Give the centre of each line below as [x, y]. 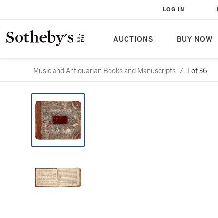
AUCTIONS [133, 40]
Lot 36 [197, 71]
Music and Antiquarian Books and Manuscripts [104, 71]
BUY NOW [195, 40]
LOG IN [174, 9]
